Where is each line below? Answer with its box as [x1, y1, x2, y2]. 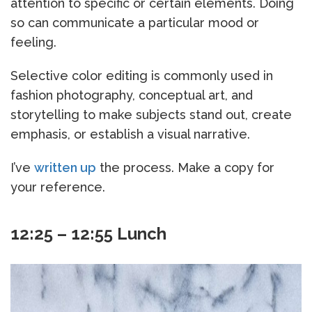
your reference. [10, 179, 105, 194]
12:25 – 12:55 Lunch [10, 223, 166, 244]
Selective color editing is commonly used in [10, 68, 273, 83]
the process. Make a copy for [96, 159, 274, 175]
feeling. [10, 34, 56, 49]
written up [34, 159, 96, 175]
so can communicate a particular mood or [10, 15, 259, 30]
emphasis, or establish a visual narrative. [10, 126, 250, 141]
